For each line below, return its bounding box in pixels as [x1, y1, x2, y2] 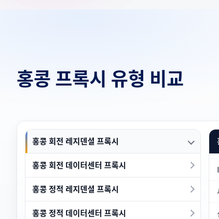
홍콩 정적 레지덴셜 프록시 [32, 184, 119, 194]
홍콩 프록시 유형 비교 [17, 67, 184, 90]
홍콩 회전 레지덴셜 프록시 [32, 136, 119, 146]
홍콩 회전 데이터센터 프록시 [32, 160, 126, 170]
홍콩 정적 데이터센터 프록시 [32, 208, 126, 218]
